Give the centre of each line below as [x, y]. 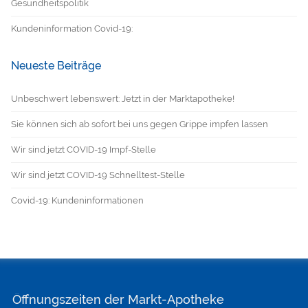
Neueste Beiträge [56, 66]
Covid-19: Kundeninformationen [77, 200]
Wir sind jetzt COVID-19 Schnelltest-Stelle [98, 175]
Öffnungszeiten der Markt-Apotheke [119, 299]
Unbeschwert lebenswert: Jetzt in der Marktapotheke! [122, 99]
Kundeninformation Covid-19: [71, 29]
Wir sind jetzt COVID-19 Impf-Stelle [83, 150]
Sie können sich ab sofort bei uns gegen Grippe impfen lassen [139, 124]
